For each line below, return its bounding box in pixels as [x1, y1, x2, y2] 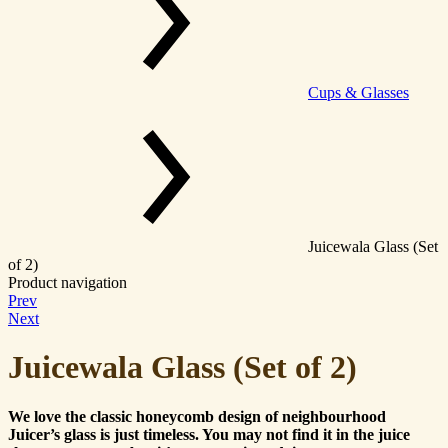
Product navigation [8, 274, 127, 291]
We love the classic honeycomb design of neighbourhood [8, 407, 386, 425]
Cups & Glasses [308, 84, 409, 101]
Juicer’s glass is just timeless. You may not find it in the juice [8, 425, 410, 443]
